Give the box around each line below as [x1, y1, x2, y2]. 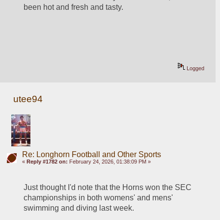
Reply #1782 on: [26, 158, 68, 165]
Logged [185, 65, 205, 72]
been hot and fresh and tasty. [24, 3, 124, 12]
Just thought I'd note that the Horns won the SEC [24, 183, 192, 192]
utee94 [13, 94, 43, 104]
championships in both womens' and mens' [24, 193, 173, 202]
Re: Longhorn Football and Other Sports [22, 150, 161, 159]
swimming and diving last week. [24, 203, 135, 212]
